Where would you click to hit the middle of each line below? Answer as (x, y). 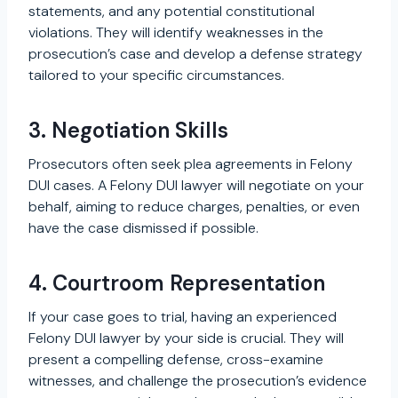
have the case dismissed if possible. (143, 227)
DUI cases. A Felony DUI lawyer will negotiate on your (196, 185)
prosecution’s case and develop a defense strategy (195, 53)
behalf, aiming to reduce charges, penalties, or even (194, 206)
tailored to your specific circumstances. (156, 75)
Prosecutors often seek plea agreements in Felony (191, 163)
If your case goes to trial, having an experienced (183, 316)
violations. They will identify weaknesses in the (176, 32)
